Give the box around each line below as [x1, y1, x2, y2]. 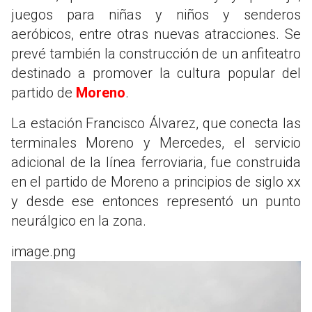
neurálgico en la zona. [11, 212, 146, 230]
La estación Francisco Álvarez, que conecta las [11, 115, 301, 132]
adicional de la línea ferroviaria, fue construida [11, 154, 301, 171]
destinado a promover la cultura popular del [11, 65, 301, 82]
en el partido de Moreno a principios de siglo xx [11, 173, 301, 191]
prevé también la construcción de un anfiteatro [11, 45, 301, 63]
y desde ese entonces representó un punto [11, 193, 301, 210]
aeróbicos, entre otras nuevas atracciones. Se [11, 26, 301, 43]
